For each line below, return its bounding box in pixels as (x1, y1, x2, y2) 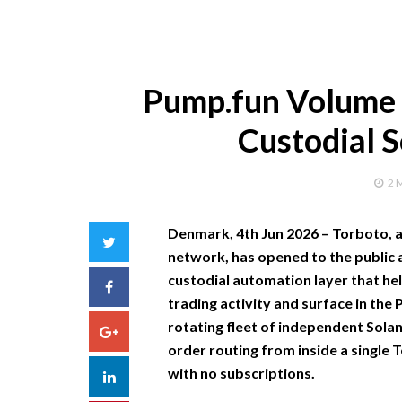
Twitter (115, 232, 162, 249)
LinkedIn (114, 367, 168, 384)
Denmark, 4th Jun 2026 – (167, 224, 332, 241)
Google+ (118, 322, 173, 339)
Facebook (112, 277, 176, 294)
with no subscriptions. (167, 364, 315, 381)
